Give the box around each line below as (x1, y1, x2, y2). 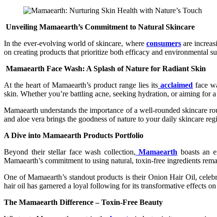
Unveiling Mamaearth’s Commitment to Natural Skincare (4, 23, 195, 31)
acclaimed (158, 81, 193, 90)
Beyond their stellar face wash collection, (4, 148, 136, 156)
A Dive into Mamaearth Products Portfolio (4, 131, 143, 140)
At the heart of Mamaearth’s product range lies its (4, 81, 158, 90)
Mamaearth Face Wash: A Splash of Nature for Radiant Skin (4, 64, 206, 73)
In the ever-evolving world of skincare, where (4, 39, 146, 48)
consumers (146, 39, 181, 48)
